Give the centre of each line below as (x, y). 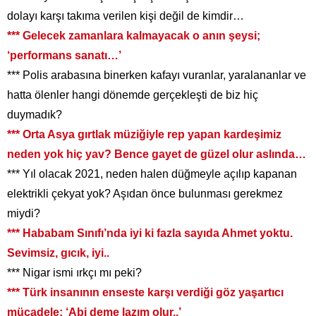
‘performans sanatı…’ (64, 56)
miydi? (24, 214)
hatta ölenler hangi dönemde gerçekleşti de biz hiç (133, 95)
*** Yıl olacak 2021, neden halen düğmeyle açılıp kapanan (152, 174)
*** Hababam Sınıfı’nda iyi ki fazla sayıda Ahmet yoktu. (150, 233)
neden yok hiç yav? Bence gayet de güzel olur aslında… (157, 154)
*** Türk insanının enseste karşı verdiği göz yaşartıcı (145, 293)
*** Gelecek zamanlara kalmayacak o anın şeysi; (134, 36)
